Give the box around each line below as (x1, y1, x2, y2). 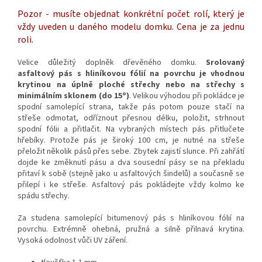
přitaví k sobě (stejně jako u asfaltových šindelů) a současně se (18, 168, 244, 180)
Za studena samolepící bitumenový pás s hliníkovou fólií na (18, 212, 244, 225)
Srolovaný (206, 57, 244, 69)
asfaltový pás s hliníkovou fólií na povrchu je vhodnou (18, 68, 244, 80)
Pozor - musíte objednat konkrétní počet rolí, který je (18, 8, 244, 21)
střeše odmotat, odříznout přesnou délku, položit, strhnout (18, 112, 244, 125)
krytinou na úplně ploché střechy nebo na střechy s (18, 79, 244, 91)
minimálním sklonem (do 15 (18, 90, 122, 102)
